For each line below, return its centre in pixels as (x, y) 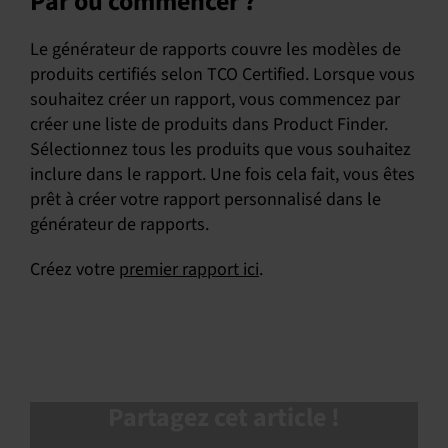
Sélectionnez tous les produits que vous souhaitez (220, 149)
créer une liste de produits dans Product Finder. (208, 124)
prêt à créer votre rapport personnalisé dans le (205, 199)
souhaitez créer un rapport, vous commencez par (214, 99)
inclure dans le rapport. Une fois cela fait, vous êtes (222, 174)
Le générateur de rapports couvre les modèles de (215, 49)
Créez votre (74, 269)
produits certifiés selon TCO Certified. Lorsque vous (222, 74)
